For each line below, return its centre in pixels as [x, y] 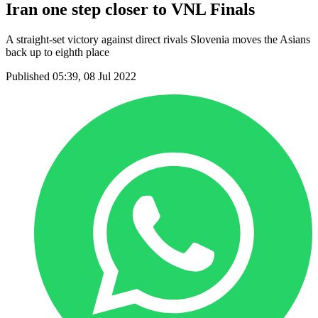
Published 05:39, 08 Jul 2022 [71, 76]
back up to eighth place [57, 52]
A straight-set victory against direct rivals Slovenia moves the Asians [158, 39]
